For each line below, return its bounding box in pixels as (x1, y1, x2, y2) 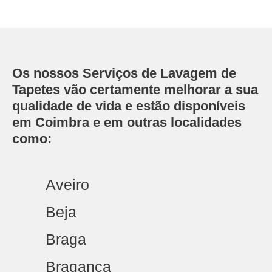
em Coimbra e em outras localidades (12, 115, 242, 130)
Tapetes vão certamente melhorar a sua (12, 82, 258, 97)
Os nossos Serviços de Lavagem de (12, 66, 236, 81)
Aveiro (46, 176, 89, 193)
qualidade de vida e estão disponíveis (12, 98, 245, 114)
